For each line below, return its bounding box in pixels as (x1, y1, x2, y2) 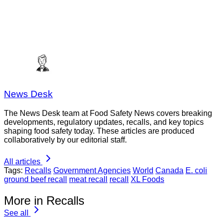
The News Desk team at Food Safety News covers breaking (4, 109, 212, 118)
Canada (155, 166, 184, 175)
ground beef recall (4, 175, 67, 184)
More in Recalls (4, 194, 84, 207)
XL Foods (131, 175, 164, 184)
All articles (4, 157, 40, 166)
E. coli (185, 166, 207, 175)
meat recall (69, 175, 108, 184)
